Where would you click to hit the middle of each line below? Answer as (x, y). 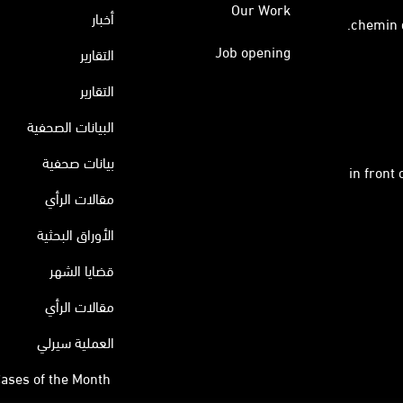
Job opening (253, 50)
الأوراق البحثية (75, 233)
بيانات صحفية (78, 161)
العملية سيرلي (75, 341)
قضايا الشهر (81, 269)
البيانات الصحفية (70, 125)
